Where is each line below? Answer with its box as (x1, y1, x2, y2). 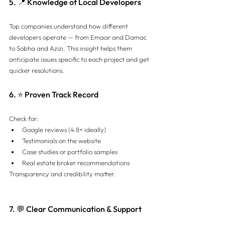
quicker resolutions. (9, 66, 64, 74)
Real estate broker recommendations (22, 158, 130, 167)
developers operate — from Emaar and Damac (9, 33, 148, 41)
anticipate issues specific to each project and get (9, 55, 151, 63)
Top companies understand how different (9, 22, 130, 30)
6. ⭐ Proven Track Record (9, 89, 98, 99)
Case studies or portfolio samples (22, 147, 118, 156)
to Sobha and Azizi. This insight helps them (9, 44, 134, 52)
